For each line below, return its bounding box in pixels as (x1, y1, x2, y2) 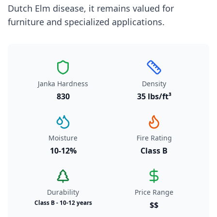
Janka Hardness (38, 79, 88, 88)
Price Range (135, 187, 173, 197)
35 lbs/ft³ (137, 91, 171, 102)
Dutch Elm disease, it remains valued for (8, 2, 174, 14)
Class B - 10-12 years (34, 199, 92, 207)
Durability (47, 187, 79, 197)
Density (142, 79, 166, 88)
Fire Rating (136, 133, 172, 142)
